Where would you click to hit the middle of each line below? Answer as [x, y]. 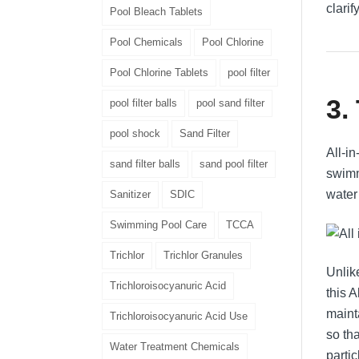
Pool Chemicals [146, 42]
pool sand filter [230, 103]
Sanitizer [130, 194]
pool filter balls [143, 103]
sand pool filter [234, 163]
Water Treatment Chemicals [175, 346]
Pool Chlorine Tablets [159, 72]
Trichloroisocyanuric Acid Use [179, 316]
